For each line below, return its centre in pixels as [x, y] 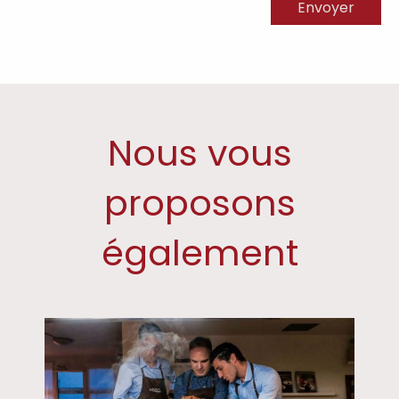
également [199, 253]
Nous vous [199, 154]
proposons [199, 204]
